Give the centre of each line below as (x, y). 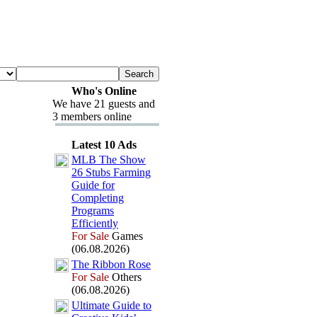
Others (125, 277)
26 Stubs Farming (111, 172)
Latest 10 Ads (104, 145)
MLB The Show (109, 160)
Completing (98, 198)
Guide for (93, 185)
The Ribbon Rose (111, 264)
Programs (93, 211)
